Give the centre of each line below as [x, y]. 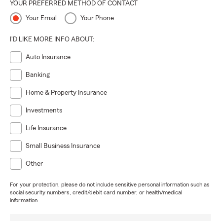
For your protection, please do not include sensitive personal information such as [110, 184]
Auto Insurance [48, 57]
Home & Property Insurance [66, 93]
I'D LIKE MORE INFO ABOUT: [52, 39]
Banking [38, 75]
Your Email [41, 18]
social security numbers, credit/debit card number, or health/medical [96, 192]
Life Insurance [46, 128]
